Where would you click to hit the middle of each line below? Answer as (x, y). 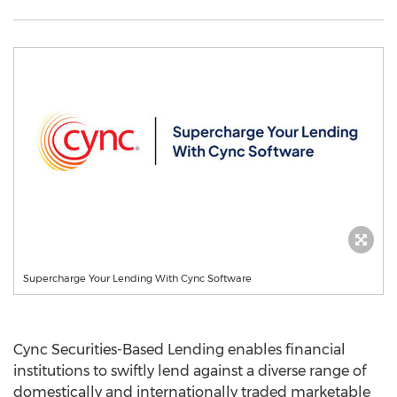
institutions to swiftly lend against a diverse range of (190, 371)
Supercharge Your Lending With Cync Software (137, 278)
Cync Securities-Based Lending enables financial (179, 350)
